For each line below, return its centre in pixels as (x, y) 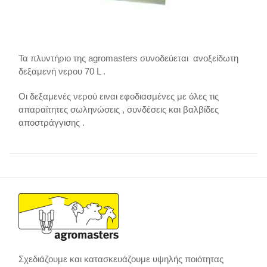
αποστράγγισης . (52, 122)
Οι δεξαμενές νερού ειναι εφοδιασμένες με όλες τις (119, 96)
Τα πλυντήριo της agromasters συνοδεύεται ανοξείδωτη (129, 58)
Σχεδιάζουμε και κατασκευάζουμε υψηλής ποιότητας (121, 259)
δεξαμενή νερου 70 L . (62, 71)
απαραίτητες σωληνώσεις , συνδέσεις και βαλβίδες (119, 109)
